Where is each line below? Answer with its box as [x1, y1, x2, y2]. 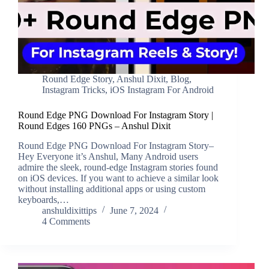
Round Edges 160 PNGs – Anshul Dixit [18, 121, 171, 131]
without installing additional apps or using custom [18, 184, 205, 195]
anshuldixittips [42, 205, 97, 216]
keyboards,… [18, 195, 69, 205]
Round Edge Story [42, 74, 112, 85]
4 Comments [42, 216, 90, 227]
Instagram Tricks [42, 85, 105, 95]
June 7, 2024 [110, 205, 159, 216]
